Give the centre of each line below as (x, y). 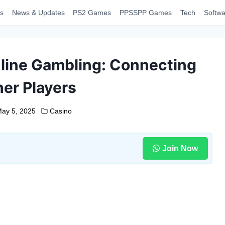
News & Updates (38, 13)
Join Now (180, 148)
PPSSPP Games (146, 13)
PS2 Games (92, 13)
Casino (61, 111)
